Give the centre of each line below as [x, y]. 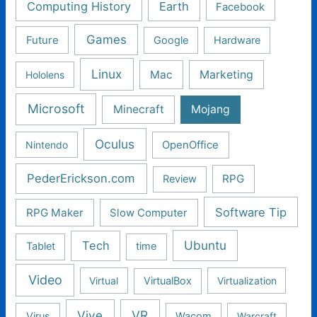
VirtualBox [168, 281]
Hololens [45, 74]
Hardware [237, 40]
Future [42, 40]
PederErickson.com [81, 178]
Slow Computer [149, 213]
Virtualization [247, 281]
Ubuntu [205, 246]
